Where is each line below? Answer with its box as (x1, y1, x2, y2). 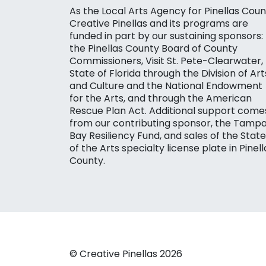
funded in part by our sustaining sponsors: (69, 29, 263, 43)
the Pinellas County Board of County (69, 42, 237, 56)
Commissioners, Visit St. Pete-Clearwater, (69, 54, 263, 68)
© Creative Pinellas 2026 (69, 247, 182, 261)
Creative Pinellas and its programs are (69, 17, 248, 31)
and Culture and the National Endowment (69, 79, 262, 93)
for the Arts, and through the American (69, 91, 252, 106)
